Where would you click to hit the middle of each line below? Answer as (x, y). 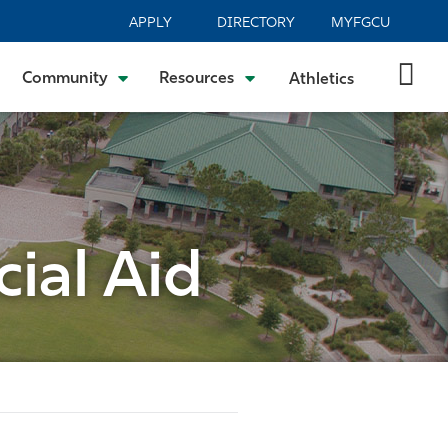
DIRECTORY (255, 23)
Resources (197, 79)
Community (64, 79)
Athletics (321, 79)
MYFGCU (360, 23)
